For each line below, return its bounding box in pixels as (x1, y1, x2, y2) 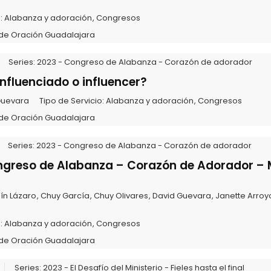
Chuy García (40, 189, 90, 201)
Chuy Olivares (93, 189, 148, 201)
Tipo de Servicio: (39, 95, 106, 107)
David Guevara (152, 189, 211, 201)
